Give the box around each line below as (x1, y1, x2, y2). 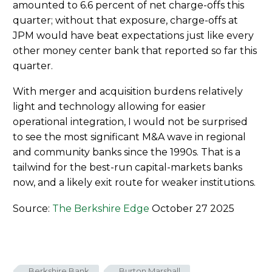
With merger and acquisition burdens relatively (13, 86, 243, 98)
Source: (13, 202, 52, 214)
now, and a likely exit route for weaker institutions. (13, 177, 256, 189)
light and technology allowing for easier (13, 101, 206, 113)
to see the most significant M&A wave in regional (13, 131, 246, 143)
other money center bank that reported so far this (13, 44, 257, 56)
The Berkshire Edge (52, 202, 149, 214)
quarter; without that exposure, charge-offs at (13, 14, 238, 26)
